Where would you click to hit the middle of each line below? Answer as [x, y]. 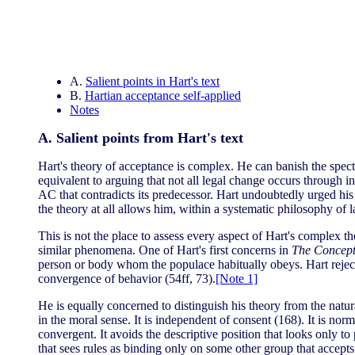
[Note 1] [237, 279]
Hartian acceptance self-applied [163, 95]
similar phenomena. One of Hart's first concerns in [165, 250]
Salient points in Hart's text [153, 81]
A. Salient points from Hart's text [141, 138]
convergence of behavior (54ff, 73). [127, 279]
